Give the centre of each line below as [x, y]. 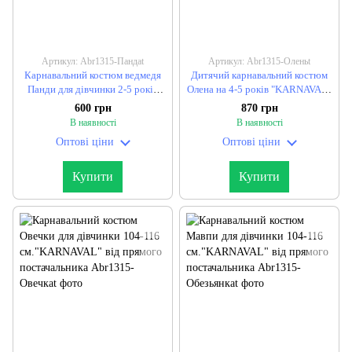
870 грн [259, 108]
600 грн [93, 108]
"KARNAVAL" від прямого [93, 103]
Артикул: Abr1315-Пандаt [93, 61]
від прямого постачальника [259, 103]
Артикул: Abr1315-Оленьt [259, 61]
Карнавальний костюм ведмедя [93, 75]
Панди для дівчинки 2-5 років [93, 89]
